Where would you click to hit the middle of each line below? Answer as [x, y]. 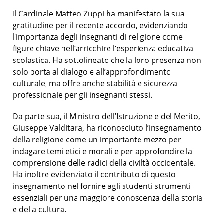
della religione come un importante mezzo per [97, 139]
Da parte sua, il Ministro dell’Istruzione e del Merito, [107, 116]
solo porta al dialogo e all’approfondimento [92, 71]
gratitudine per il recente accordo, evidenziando [101, 25]
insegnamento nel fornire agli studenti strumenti [102, 186]
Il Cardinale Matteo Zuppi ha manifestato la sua [99, 13]
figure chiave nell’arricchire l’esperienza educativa [103, 48]
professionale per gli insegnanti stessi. [83, 95]
